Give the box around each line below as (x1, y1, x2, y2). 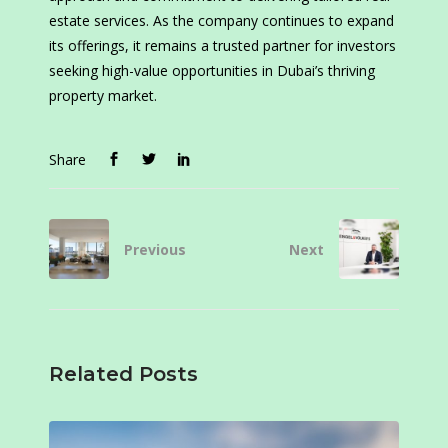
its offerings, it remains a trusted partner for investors (49, 36, 396, 56)
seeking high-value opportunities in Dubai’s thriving (49, 61, 375, 81)
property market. (49, 86, 157, 106)
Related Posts (49, 362, 198, 387)
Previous (124, 240, 186, 260)
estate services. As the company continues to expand (49, 11, 394, 31)
